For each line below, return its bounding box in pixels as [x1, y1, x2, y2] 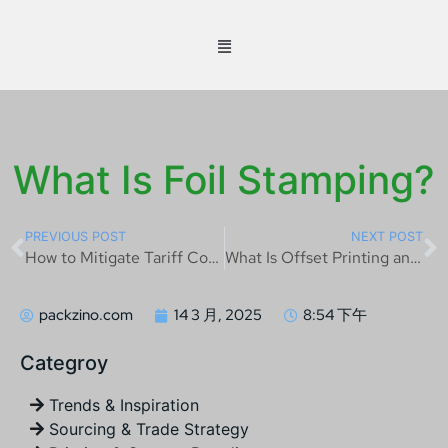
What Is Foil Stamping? [13, 156, 435, 203]
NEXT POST [351, 229, 423, 244]
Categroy [20, 351, 108, 375]
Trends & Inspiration [49, 395, 199, 415]
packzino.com [39, 305, 133, 325]
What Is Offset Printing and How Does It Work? [409, 247, 421, 268]
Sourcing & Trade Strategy [49, 419, 249, 439]
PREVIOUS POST [25, 229, 126, 244]
